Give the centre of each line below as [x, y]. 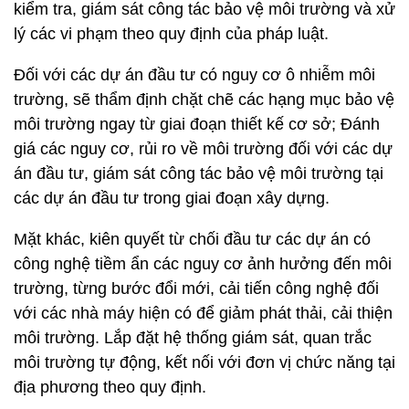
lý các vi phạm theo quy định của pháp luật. [171, 34]
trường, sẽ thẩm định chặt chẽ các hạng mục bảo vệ [204, 100]
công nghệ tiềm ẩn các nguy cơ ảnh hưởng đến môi [203, 264]
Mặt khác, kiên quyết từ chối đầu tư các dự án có [192, 240]
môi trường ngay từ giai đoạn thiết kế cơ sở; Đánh [197, 125]
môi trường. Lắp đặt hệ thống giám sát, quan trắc [193, 338]
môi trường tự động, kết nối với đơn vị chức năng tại [204, 363]
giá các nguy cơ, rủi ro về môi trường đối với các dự [203, 149]
